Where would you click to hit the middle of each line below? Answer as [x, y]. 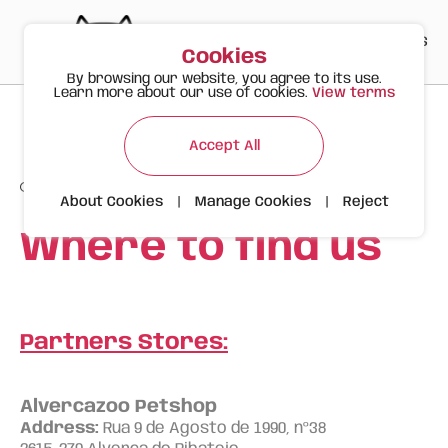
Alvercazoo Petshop [118, 407]
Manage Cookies [252, 202]
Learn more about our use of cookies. [182, 93]
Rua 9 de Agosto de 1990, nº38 [214, 428]
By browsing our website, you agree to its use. [224, 79]
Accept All [224, 145]
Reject [365, 202]
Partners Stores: [124, 343]
